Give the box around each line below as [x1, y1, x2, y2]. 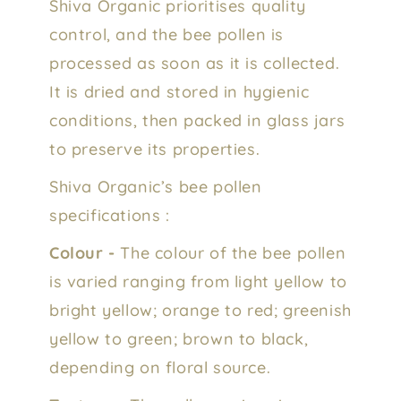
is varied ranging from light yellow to [49, 270, 347, 292]
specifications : [49, 204, 170, 226]
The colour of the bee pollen [115, 242, 346, 263]
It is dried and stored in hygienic [49, 81, 310, 102]
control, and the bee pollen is [49, 23, 285, 45]
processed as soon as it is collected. [49, 52, 340, 73]
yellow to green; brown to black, [49, 328, 309, 349]
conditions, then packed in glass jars [49, 109, 346, 131]
